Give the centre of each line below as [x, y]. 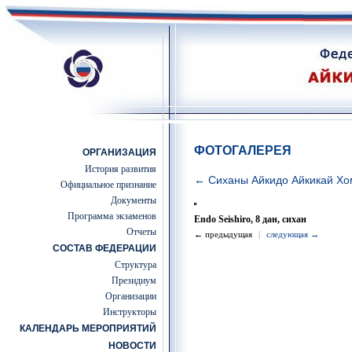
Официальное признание [108, 185]
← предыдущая [223, 234]
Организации [131, 296]
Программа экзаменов [112, 216]
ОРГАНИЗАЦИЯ [119, 152]
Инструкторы [130, 312]
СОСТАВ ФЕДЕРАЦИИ [104, 248]
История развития [121, 169]
